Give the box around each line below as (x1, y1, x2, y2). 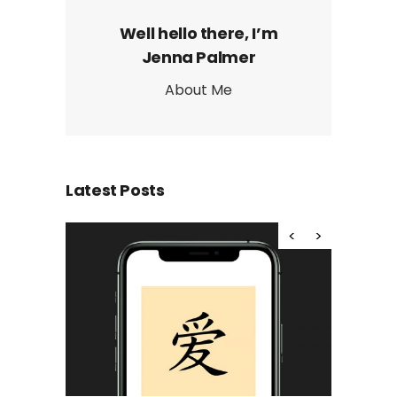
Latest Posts (66, 179, 165, 202)
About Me (165, 80, 232, 101)
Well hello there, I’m (119, 22, 278, 45)
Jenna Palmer (141, 46, 256, 69)
